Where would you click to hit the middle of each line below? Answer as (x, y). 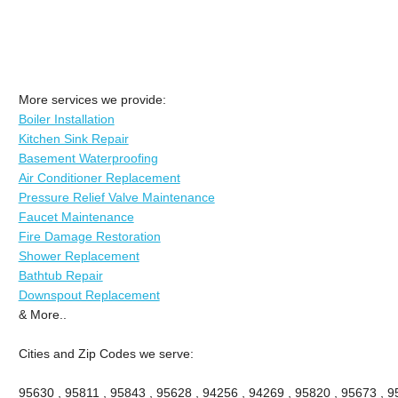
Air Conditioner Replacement (99, 177)
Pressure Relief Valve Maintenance (116, 197)
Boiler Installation (66, 119)
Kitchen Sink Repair (73, 138)
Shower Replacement (79, 255)
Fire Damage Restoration (89, 236)
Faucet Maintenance (76, 216)
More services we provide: (92, 99)
